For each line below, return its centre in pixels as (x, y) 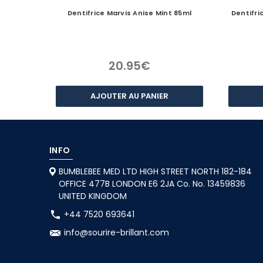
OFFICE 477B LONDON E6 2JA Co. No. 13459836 (152, 183)
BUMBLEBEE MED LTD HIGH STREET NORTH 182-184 (155, 171)
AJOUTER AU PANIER (129, 96)
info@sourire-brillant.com (117, 232)
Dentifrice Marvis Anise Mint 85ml (129, 13)
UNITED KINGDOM (92, 196)
